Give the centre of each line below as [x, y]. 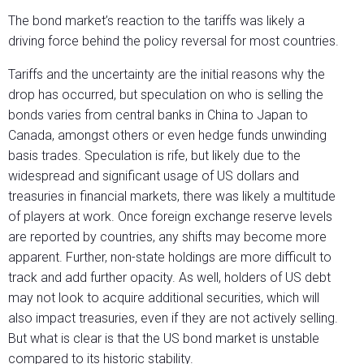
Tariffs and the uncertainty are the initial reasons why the [167, 74]
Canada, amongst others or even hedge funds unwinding [167, 135]
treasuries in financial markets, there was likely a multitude [172, 196]
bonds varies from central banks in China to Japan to [158, 115]
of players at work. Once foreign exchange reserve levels [170, 216]
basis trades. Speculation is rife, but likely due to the [154, 155]
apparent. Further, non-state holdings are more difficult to [170, 257]
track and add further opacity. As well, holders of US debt [169, 277]
